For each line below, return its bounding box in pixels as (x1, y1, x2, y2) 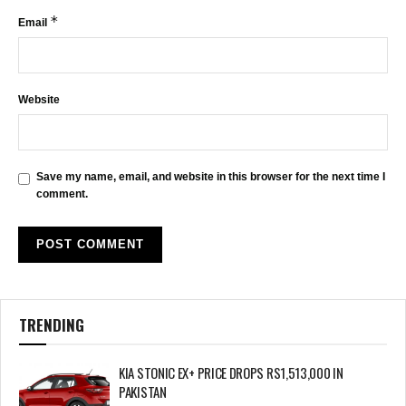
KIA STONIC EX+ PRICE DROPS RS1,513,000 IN (119, 362, 343, 383)
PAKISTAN (119, 382, 167, 402)
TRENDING (19, 314, 84, 337)
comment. (36, 188, 88, 201)
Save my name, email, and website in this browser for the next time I (36, 170, 385, 184)
